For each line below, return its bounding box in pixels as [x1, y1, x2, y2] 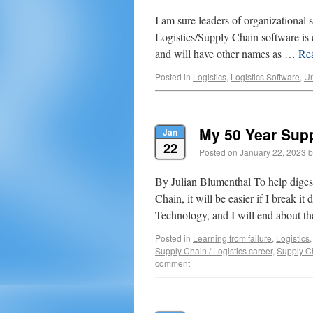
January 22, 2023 [240, 146, 306, 158]
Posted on [199, 146, 238, 158]
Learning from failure [193, 232, 272, 244]
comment [155, 257, 190, 269]
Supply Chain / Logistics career [155, 245, 272, 256]
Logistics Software [231, 71, 300, 82]
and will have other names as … [155, 46, 298, 61]
